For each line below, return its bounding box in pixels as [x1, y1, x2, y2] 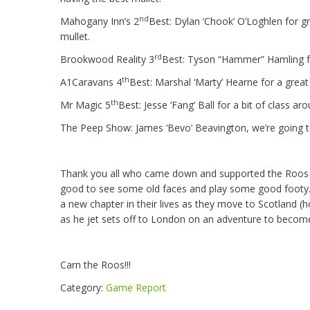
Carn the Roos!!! [60, 258, 131, 271]
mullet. [60, 30, 90, 43]
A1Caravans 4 [60, 75, 122, 89]
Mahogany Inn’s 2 [60, 15, 139, 28]
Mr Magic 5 [60, 98, 111, 111]
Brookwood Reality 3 [60, 53, 154, 66]
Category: [60, 281, 106, 294]
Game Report [106, 281, 166, 294]
